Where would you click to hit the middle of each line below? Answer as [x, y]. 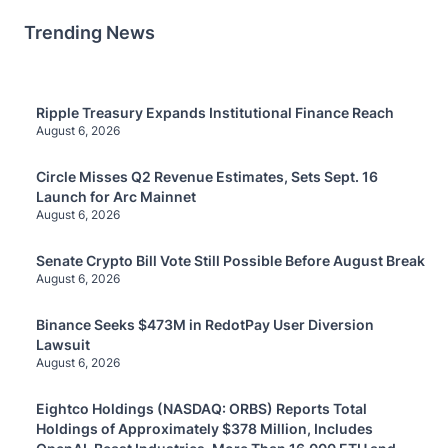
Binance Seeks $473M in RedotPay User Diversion [205, 325]
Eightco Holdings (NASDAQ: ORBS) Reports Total [201, 409]
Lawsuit [63, 345]
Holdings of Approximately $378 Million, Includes [204, 429]
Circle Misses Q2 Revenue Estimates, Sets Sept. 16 [207, 177]
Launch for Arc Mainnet [116, 197]
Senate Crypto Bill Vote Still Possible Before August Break [230, 261]
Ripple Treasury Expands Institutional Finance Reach [215, 113]
